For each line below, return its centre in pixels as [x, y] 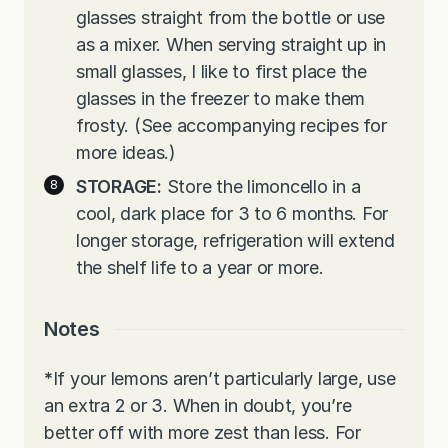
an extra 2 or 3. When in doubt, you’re [198, 406]
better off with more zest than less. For [202, 433]
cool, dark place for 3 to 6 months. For [232, 214]
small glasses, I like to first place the [221, 72]
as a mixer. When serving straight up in [231, 45]
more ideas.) [126, 153]
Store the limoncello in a [261, 187]
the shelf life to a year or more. [200, 268]
